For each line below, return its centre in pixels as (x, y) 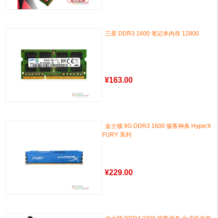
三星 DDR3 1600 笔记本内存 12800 (152, 34)
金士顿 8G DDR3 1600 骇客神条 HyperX (158, 126)
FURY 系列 (117, 135)
